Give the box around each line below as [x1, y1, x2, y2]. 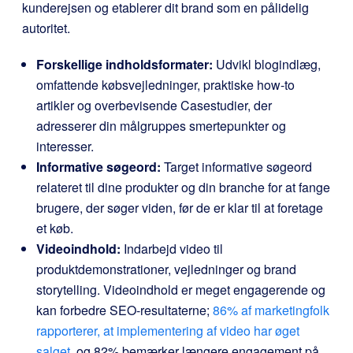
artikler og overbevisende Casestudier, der [36, 96, 272, 114]
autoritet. [22, 19, 70, 37]
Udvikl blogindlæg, [213, 55, 321, 73]
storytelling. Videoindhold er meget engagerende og [36, 281, 325, 299]
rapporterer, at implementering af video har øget [36, 321, 299, 340]
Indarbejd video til [121, 240, 223, 258]
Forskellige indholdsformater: [36, 55, 213, 73]
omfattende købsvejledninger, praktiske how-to [36, 76, 295, 94]
